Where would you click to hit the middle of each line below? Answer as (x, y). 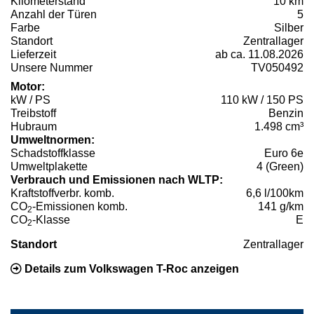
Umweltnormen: (53, 140)
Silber (289, 28)
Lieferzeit (33, 55)
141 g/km (281, 207)
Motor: (28, 87)
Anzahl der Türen (54, 15)
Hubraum (34, 127)
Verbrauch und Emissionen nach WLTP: (117, 180)
